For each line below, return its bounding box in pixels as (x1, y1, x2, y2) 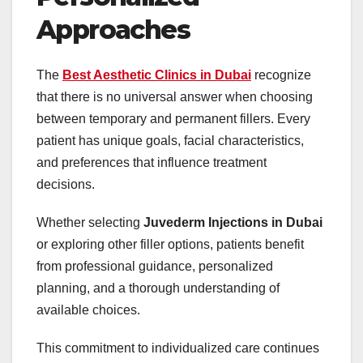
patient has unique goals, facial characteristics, (36, 134, 304, 148)
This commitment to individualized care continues (36, 341, 319, 356)
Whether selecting (36, 216, 143, 230)
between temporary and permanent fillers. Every (36, 112, 310, 126)
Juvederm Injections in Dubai (143, 216, 322, 230)
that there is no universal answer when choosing (36, 90, 313, 105)
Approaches (36, 13, 190, 45)
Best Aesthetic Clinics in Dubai (62, 68, 251, 83)
